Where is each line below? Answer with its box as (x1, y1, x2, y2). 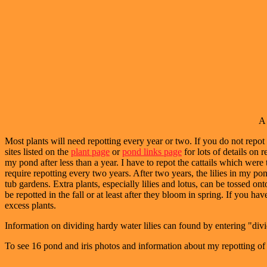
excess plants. (5, 200, 56, 210)
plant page (71, 146, 110, 157)
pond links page (122, 146, 182, 157)
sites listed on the (5, 146, 71, 157)
